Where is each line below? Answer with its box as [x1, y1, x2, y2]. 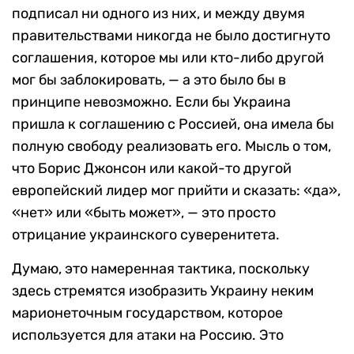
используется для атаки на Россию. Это [12, 326, 284, 345]
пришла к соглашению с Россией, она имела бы [12, 115, 334, 134]
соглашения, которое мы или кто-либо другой [12, 49, 324, 67]
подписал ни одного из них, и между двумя [12, 5, 305, 23]
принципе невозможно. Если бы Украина [12, 93, 291, 111]
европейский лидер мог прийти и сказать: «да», [12, 182, 341, 200]
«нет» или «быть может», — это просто [12, 204, 276, 222]
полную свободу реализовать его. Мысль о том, [12, 137, 331, 156]
